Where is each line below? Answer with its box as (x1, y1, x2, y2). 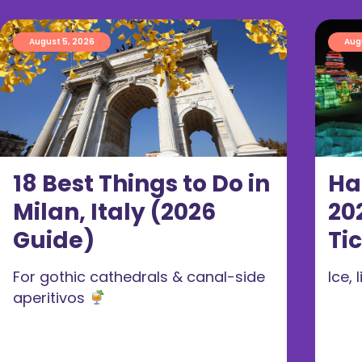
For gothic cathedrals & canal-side (13, 266, 265, 287)
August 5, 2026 (29, 35, 95, 48)
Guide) (13, 224, 95, 256)
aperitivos (13, 287, 89, 308)
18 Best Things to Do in (13, 167, 270, 200)
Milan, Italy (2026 (13, 196, 216, 228)
